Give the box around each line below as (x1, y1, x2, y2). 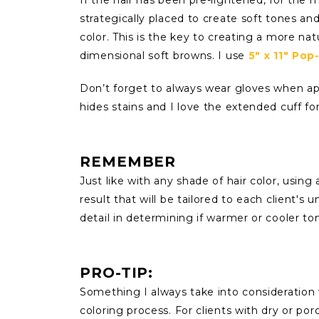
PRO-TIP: (80, 263, 154, 281)
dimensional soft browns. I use (80, 48, 249, 62)
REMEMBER (80, 152, 177, 170)
